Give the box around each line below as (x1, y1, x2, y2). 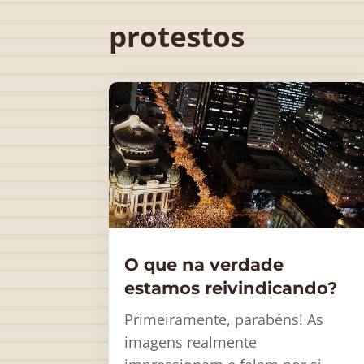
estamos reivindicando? (124, 277, 338, 298)
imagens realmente (124, 331, 258, 352)
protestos (109, 16, 245, 55)
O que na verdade (124, 253, 284, 275)
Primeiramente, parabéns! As (124, 309, 324, 329)
